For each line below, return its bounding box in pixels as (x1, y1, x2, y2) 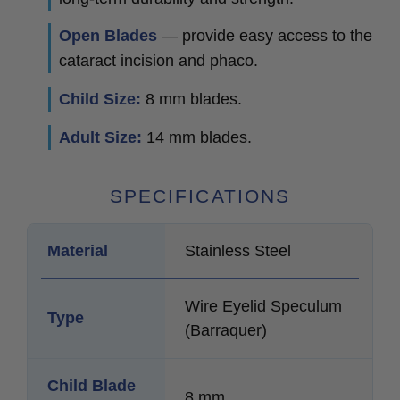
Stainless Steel (185, 242, 291, 261)
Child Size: (59, 89, 142, 109)
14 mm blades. (142, 127, 253, 146)
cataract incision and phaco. (59, 51, 259, 71)
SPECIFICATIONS (109, 185, 291, 206)
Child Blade (47, 377, 136, 396)
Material (47, 242, 108, 261)
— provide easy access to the (157, 26, 373, 46)
